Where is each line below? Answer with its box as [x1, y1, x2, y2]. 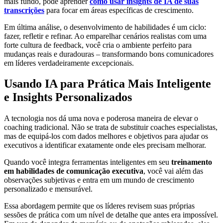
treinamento [171, 158, 212, 167]
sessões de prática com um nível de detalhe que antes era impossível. [4, 211, 218, 220]
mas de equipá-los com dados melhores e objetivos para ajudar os [4, 132, 208, 141]
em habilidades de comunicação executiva [4, 167, 143, 176]
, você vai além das [143, 167, 203, 176]
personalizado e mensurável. [4, 185, 93, 194]
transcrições [4, 5, 44, 14]
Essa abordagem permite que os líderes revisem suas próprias [4, 202, 195, 211]
